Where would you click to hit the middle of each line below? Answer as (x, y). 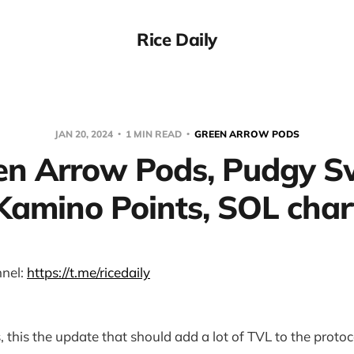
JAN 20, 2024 (85, 134)
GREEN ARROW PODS (247, 134)
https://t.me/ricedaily (88, 272)
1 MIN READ (154, 134)
